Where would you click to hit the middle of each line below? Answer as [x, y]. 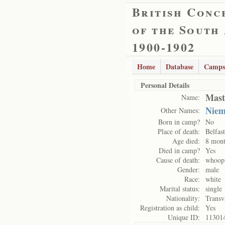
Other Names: [180, 110]
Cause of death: [178, 160]
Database [180, 67]
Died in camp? [179, 150]
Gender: [189, 170]
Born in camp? [179, 122]
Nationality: [183, 198]
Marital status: [180, 189]
